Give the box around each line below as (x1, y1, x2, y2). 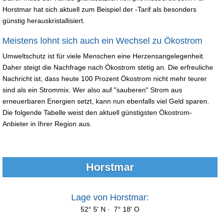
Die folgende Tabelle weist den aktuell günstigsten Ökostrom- (2, 108, 192, 116)
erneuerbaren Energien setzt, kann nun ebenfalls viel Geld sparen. (2, 97, 209, 105)
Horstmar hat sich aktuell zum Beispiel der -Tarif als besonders (2, 5, 196, 13)
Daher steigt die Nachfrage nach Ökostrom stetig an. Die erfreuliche (2, 63, 213, 71)
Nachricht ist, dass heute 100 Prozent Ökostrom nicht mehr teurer (2, 74, 207, 82)
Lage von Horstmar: (71, 192, 149, 202)
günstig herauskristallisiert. (2, 16, 85, 25)
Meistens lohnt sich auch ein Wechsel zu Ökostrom (2, 35, 202, 46)
